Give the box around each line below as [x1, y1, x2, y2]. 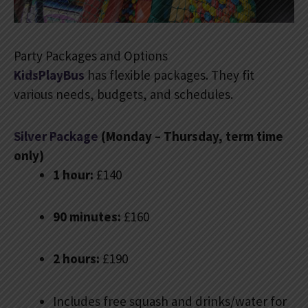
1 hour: [53, 166, 93, 183]
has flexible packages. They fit [87, 66, 254, 83]
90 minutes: [53, 208, 121, 225]
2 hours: [53, 250, 100, 267]
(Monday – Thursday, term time [98, 127, 283, 144]
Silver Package [14, 127, 98, 144]
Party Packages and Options [14, 47, 168, 64]
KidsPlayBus [14, 66, 85, 83]
